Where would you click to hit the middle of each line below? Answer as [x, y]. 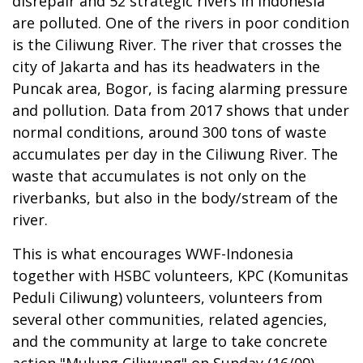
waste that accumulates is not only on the [159, 176]
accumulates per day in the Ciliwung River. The [175, 154]
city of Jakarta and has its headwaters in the [166, 67]
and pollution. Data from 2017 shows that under [181, 111]
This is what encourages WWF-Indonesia [153, 254]
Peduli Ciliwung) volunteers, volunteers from [167, 298]
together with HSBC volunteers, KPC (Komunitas [180, 276]
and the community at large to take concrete [170, 342]
